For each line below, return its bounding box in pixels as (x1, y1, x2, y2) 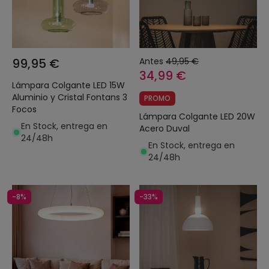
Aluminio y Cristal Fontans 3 (12, 91, 127, 103)
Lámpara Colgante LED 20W (139, 110, 255, 122)
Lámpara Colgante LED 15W (12, 79, 125, 91)
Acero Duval (139, 122, 190, 134)
